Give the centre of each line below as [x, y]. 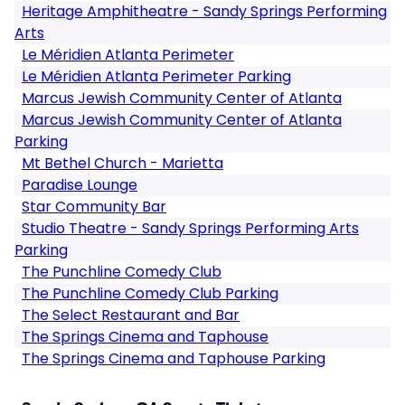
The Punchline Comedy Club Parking [150, 293]
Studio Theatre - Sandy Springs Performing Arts [190, 228]
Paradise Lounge [80, 185]
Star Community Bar [94, 207]
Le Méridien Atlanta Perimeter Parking [156, 76]
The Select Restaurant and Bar [131, 315]
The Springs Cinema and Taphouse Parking [174, 358]
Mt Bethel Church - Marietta [122, 163]
